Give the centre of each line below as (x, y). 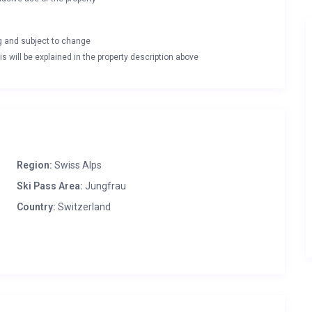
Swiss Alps (78, 165)
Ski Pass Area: (50, 186)
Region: (34, 165)
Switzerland (83, 207)
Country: (36, 207)
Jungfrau (104, 186)
